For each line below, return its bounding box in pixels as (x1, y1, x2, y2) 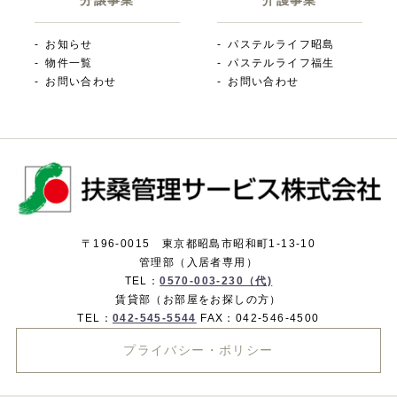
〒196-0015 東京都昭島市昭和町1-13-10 (81, 237, 316, 250)
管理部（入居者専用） (139, 255, 258, 269)
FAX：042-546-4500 (196, 311, 320, 324)
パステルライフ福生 (228, 56, 335, 69)
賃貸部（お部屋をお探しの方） (115, 292, 282, 306)
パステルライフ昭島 (228, 37, 335, 51)
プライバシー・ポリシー (123, 343, 274, 357)
